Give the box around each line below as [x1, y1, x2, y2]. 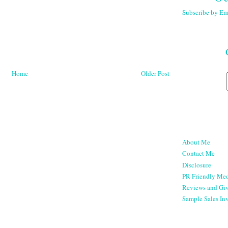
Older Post [141, 68, 169, 78]
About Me [182, 137, 210, 147]
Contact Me [182, 149, 215, 158]
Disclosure [182, 160, 211, 169]
